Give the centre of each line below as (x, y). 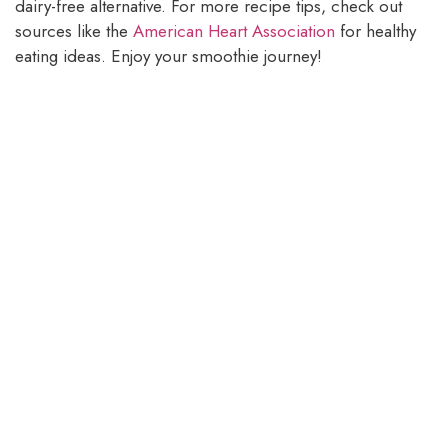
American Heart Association (234, 30)
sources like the (74, 30)
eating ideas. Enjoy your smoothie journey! (168, 55)
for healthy (375, 30)
